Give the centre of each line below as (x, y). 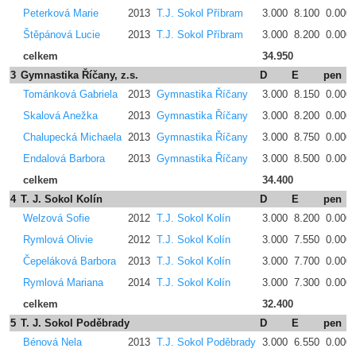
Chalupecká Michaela (72, 137)
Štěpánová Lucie (62, 35)
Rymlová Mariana (63, 282)
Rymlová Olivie (58, 240)
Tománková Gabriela (70, 94)
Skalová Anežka (60, 116)
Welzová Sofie (56, 218)
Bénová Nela (52, 342)
